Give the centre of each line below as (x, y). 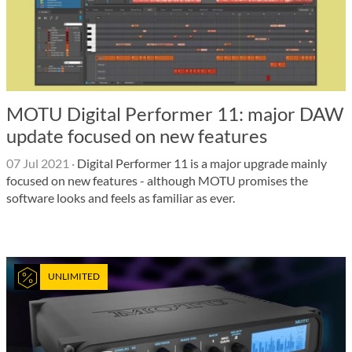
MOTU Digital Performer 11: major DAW (175, 114)
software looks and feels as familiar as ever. (121, 198)
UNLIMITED (73, 276)
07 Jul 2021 (38, 163)
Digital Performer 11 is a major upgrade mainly (201, 163)
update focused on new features (137, 136)
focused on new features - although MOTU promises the (157, 180)
